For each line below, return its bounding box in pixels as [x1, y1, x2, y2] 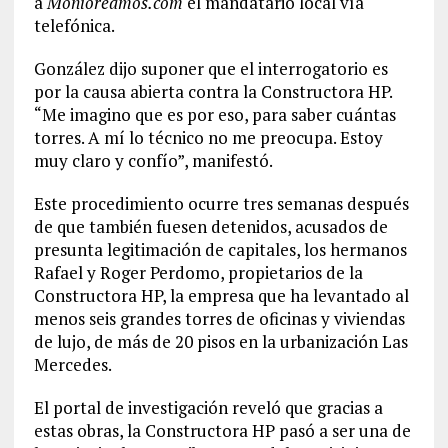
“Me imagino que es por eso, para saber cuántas [33, 103, 396, 126]
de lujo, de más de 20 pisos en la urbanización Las [33, 330, 408, 353]
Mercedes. [33, 353, 112, 376]
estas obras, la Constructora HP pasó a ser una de [33, 419, 411, 442]
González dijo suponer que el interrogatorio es [33, 57, 388, 80]
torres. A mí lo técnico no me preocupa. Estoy [33, 126, 383, 149]
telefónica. [33, 14, 115, 37]
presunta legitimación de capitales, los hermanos [33, 238, 407, 261]
